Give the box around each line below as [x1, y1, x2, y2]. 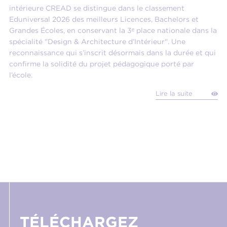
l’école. [9, 70, 32, 79]
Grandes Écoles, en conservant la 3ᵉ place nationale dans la [9, 26, 217, 34]
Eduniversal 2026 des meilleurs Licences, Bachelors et [9, 15, 199, 23]
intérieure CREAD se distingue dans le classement [9, 4, 184, 12]
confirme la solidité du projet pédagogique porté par [9, 59, 194, 68]
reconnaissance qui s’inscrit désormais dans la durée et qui [9, 48, 216, 57]
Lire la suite [156, 89, 193, 97]
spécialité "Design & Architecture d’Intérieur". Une [9, 37, 185, 46]
